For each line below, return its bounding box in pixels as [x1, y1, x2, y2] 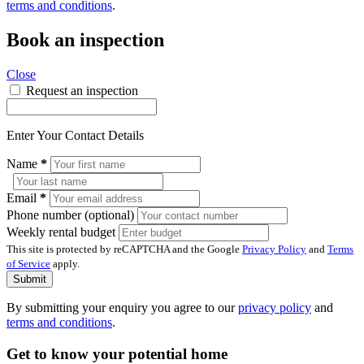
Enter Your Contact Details [6, 128, 144, 142]
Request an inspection [26, 83, 138, 97]
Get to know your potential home [6, 344, 227, 362]
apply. [50, 257, 80, 270]
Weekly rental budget [6, 224, 119, 239]
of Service [6, 257, 50, 270]
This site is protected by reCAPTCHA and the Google [6, 242, 242, 255]
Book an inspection [6, 28, 164, 50]
